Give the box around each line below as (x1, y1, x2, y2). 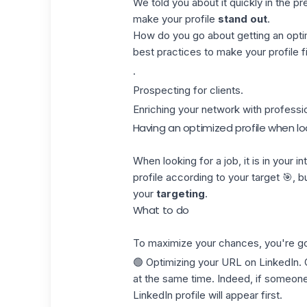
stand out (217, 12, 267, 26)
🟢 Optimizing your (132, 256, 221, 269)
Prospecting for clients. (132, 83, 243, 97)
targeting (156, 187, 205, 201)
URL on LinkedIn (221, 256, 299, 269)
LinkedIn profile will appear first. (132, 288, 282, 302)
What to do (132, 203, 189, 218)
